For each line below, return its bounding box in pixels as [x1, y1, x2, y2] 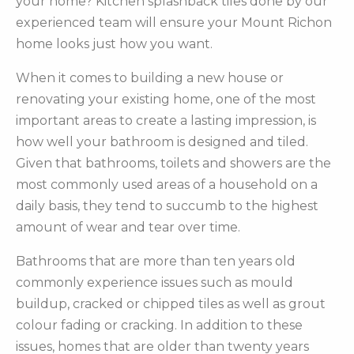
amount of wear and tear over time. [16, 220, 240, 235]
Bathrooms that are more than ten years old [16, 254, 296, 269]
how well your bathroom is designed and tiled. [16, 134, 308, 150]
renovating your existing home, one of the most [16, 92, 316, 107]
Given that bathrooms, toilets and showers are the [16, 156, 331, 171]
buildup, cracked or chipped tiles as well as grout [16, 296, 326, 312]
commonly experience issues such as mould [16, 275, 293, 291]
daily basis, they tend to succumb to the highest [16, 198, 318, 214]
